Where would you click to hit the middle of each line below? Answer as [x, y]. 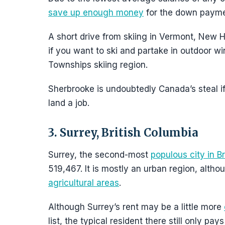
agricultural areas [84, 183]
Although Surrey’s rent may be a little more [136, 207]
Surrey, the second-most [99, 155]
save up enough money [96, 13]
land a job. [69, 103]
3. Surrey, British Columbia [123, 133]
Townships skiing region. [98, 65]
